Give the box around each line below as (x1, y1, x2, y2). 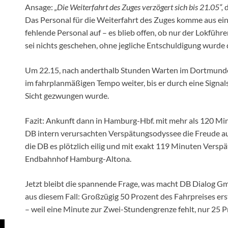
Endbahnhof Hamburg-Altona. (25, 154, 131, 164)
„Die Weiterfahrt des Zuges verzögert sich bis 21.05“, (54, 2, 223, 12)
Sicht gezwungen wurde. (25, 91, 109, 101)
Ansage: (25, 2, 54, 12)
